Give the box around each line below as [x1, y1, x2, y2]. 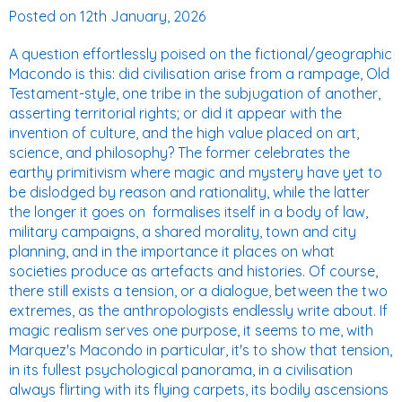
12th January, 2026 [80, 7, 205, 25]
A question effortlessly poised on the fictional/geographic [9, 45, 392, 63]
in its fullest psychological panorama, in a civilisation [9, 361, 353, 379]
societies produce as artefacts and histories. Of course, [9, 262, 378, 280]
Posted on [9, 7, 80, 25]
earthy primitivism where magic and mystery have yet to [9, 163, 382, 181]
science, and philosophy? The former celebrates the [9, 144, 350, 162]
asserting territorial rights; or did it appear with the [9, 104, 342, 122]
